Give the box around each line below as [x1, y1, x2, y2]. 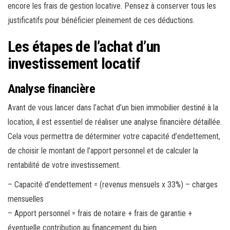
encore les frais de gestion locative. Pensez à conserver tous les [8, 1, 216, 11]
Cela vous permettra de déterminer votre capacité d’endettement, [8, 131, 220, 142]
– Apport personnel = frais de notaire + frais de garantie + [8, 208, 192, 219]
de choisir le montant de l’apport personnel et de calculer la [8, 146, 198, 156]
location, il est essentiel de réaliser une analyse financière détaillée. [8, 117, 222, 127]
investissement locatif [8, 54, 141, 73]
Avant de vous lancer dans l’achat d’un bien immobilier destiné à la [8, 103, 218, 113]
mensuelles [8, 194, 44, 204]
